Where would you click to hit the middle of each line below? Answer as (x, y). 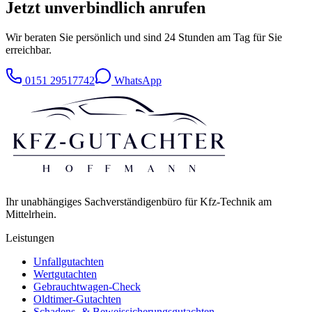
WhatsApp (136, 81)
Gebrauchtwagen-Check (87, 287)
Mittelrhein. (31, 214)
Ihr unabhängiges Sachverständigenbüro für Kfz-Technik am (139, 202)
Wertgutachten (65, 274)
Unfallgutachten (69, 262)
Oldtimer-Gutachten (77, 299)
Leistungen (30, 238)
